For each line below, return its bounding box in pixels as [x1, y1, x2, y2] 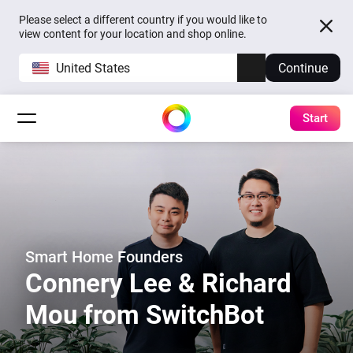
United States [56, 60, 130, 76]
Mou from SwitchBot [25, 299, 264, 330]
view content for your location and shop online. [19, 28, 247, 40]
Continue [278, 60, 328, 76]
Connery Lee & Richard [25, 268, 292, 299]
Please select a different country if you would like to [19, 13, 267, 26]
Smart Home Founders [25, 247, 183, 266]
